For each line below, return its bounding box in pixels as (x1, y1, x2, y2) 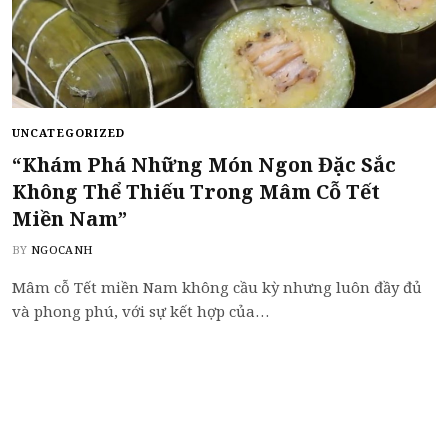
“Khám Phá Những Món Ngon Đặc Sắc (12, 150, 396, 178)
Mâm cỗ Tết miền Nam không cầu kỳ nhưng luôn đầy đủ (12, 276, 422, 297)
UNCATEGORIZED (12, 124, 126, 140)
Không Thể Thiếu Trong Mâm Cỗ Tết (12, 177, 380, 205)
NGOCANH (31, 241, 93, 257)
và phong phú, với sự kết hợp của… (12, 300, 269, 321)
